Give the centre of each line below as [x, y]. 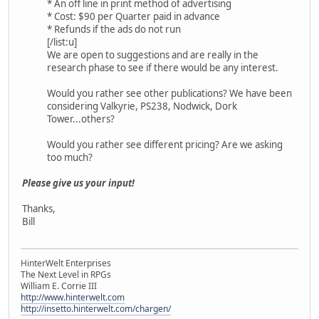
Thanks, [39, 208]
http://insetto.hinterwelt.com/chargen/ [96, 309]
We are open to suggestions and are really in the [153, 54]
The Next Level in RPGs [66, 275]
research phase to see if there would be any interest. [163, 67]
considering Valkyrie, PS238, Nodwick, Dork [142, 106]
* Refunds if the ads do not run [114, 29]
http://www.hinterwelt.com [73, 298]
